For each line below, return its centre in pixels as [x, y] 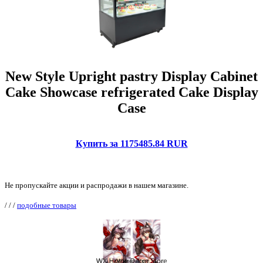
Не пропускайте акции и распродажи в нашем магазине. [97, 185]
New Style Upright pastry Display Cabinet [131, 76]
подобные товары [47, 205]
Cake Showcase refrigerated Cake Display [131, 92]
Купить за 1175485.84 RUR [131, 143]
